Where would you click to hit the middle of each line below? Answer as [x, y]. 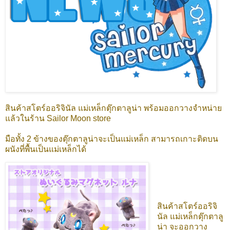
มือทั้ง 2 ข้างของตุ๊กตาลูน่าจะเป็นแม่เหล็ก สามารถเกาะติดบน [112, 139]
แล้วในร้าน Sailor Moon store [58, 118]
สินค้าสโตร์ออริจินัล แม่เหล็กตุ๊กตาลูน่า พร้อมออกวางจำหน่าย [113, 108]
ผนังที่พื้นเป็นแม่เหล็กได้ [46, 149]
